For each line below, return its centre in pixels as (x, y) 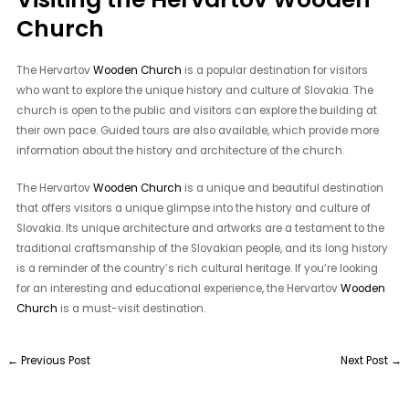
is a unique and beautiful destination (283, 188)
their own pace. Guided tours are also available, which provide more (198, 130)
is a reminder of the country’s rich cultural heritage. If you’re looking (198, 268)
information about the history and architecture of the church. (181, 150)
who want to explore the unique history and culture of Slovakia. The (195, 90)
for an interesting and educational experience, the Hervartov (179, 288)
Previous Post (55, 361)
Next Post (365, 361)
